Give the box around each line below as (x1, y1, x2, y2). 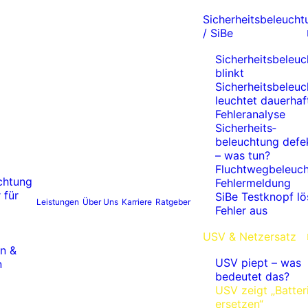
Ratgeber (155, 197, 190, 207)
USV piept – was (215, 256, 301, 269)
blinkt (215, 66, 244, 80)
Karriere (122, 197, 152, 207)
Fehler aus (215, 203, 267, 217)
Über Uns (82, 197, 118, 207)
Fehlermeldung (215, 176, 291, 190)
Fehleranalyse (215, 107, 285, 121)
